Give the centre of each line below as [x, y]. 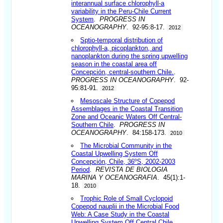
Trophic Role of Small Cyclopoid [127, 198]
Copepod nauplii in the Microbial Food [125, 206]
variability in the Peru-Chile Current [121, 11]
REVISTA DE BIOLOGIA [132, 169]
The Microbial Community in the [126, 145]
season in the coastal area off [114, 64]
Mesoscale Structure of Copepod [128, 101]
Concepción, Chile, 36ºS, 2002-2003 [123, 161]
